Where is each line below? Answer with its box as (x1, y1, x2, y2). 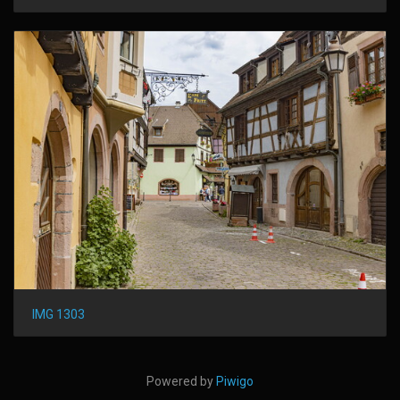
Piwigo (216, 373, 254, 388)
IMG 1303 (32, 306, 85, 321)
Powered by (146, 373, 216, 388)
